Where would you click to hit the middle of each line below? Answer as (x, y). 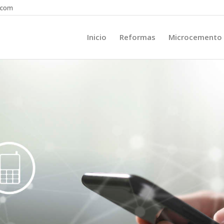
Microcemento (195, 37)
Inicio (97, 37)
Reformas (137, 37)
